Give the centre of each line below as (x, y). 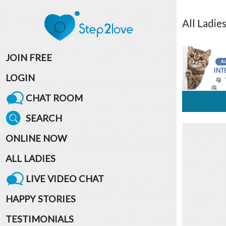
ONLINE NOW (36, 138)
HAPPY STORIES (40, 199)
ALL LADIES (30, 158)
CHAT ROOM (54, 98)
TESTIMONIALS (39, 219)
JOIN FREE (29, 57)
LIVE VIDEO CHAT (65, 178)
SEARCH (44, 118)
